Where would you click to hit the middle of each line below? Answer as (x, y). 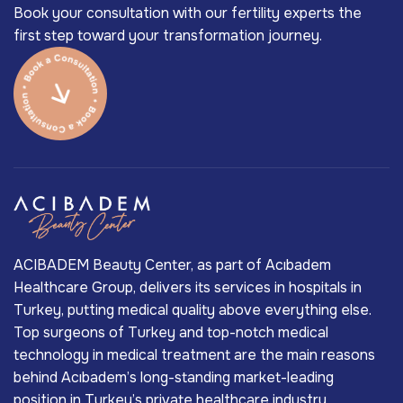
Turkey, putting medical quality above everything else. (193, 309)
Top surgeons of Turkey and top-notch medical (171, 332)
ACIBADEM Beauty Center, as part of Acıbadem (172, 264)
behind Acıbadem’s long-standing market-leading (174, 377)
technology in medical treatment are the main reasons (194, 354)
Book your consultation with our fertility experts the (188, 13)
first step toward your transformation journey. (168, 35)
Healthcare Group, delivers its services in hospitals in (188, 287)
